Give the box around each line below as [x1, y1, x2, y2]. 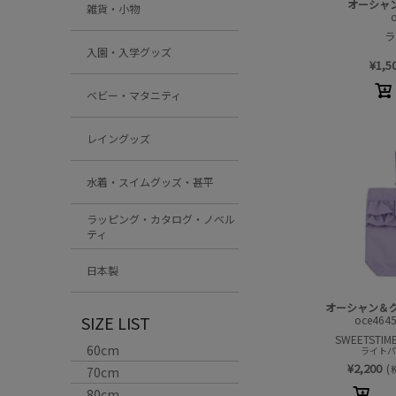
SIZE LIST [81, 311, 150, 334]
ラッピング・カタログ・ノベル [87, 211, 235, 226]
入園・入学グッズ [87, 44, 171, 59]
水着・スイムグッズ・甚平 [87, 174, 214, 189]
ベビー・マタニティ [87, 88, 181, 103]
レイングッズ [87, 131, 150, 146]
